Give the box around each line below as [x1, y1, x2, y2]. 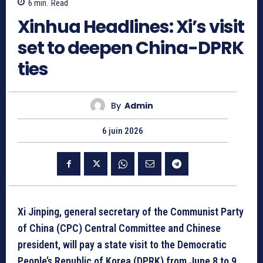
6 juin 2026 [102, 126, 143, 137]
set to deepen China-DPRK [18, 36, 244, 61]
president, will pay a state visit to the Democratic [18, 238, 227, 251]
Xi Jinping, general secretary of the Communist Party [18, 205, 244, 218]
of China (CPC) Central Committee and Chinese [18, 222, 221, 235]
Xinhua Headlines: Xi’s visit [18, 15, 244, 40]
